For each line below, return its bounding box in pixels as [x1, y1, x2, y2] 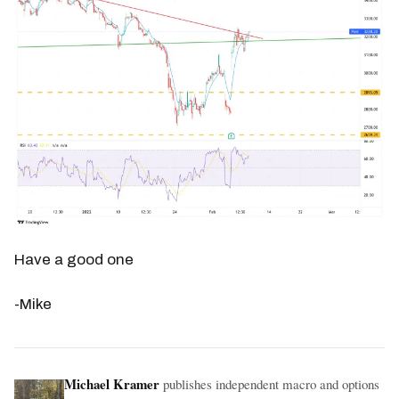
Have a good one [14, 250, 134, 268]
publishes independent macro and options [159, 374, 379, 393]
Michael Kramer [64, 373, 159, 394]
